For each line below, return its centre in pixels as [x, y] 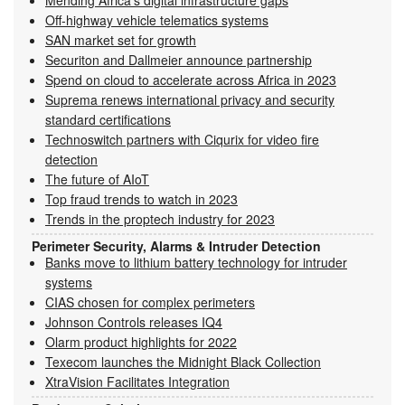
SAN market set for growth [121, 39]
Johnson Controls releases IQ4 [134, 321]
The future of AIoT [97, 179]
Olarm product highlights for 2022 [141, 341]
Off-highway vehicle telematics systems [157, 19]
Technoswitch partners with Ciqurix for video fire [182, 139]
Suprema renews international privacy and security [190, 99]
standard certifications [108, 119]
